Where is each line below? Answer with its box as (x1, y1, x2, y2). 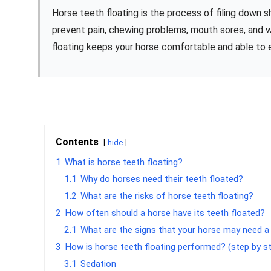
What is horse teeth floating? (65, 157, 183, 168)
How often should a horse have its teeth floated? (65, 207, 266, 219)
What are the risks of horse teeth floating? (80, 191, 254, 202)
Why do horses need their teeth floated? (80, 174, 244, 185)
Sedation (80, 258, 117, 270)
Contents (56, 136, 99, 148)
